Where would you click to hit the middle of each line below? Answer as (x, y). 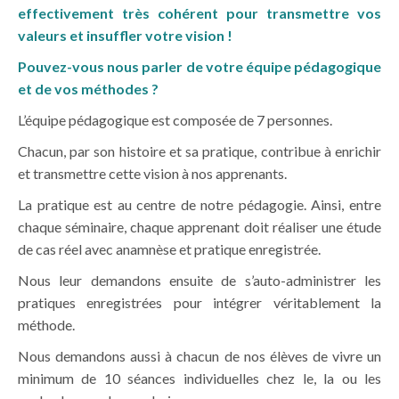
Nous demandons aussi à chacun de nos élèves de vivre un (199, 356)
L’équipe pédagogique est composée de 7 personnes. (175, 120)
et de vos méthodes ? (88, 89)
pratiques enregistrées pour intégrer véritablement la (199, 303)
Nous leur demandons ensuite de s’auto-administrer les (199, 281)
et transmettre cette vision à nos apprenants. (152, 174)
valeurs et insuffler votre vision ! (125, 36)
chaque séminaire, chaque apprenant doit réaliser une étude (199, 227)
